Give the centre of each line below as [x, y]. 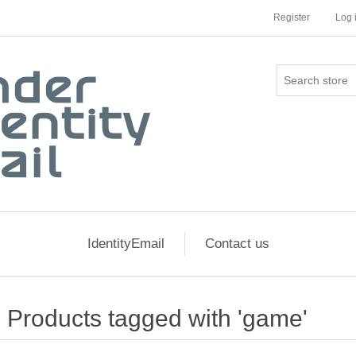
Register [292, 17]
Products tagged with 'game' [157, 318]
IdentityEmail [126, 244]
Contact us [237, 244]
